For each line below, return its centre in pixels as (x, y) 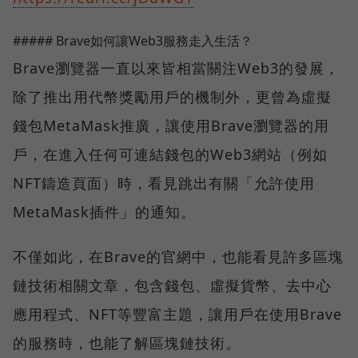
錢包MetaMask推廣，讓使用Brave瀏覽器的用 (171, 126)
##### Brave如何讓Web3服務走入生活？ (133, 41)
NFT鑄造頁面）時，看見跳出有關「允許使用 (164, 183)
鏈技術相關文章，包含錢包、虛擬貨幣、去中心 (172, 286)
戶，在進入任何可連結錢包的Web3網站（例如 (170, 155)
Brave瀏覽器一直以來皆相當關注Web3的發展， (176, 68)
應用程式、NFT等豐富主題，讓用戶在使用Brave (177, 314)
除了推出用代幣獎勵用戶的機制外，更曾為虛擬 (172, 97)
